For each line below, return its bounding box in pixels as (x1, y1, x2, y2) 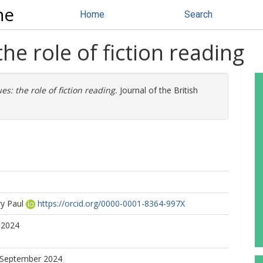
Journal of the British (117, 85, 198, 96)
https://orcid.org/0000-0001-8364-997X (38, 198, 185, 209)
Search (184, 9, 213, 20)
